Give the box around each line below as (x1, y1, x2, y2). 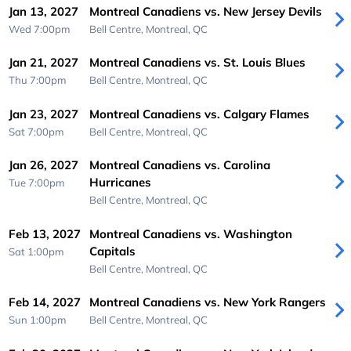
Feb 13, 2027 (9, 226, 81, 241)
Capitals (89, 243, 136, 259)
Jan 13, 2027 (9, 3, 79, 19)
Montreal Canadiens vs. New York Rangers (89, 295, 326, 310)
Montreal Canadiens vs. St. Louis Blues (89, 55, 306, 71)
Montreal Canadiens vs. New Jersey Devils (89, 3, 322, 19)
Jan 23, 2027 (9, 106, 79, 121)
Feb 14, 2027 (9, 295, 81, 310)
